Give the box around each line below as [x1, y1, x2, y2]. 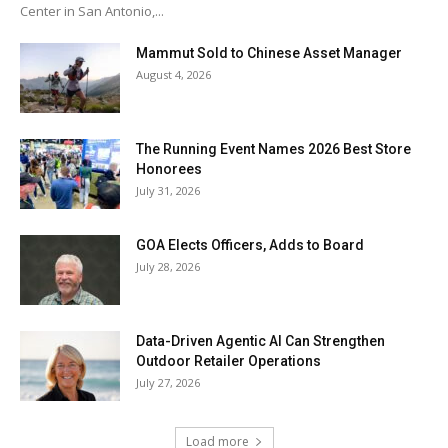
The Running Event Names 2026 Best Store [136, 141, 411, 158]
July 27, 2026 [136, 375, 200, 391]
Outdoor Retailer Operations [136, 353, 321, 370]
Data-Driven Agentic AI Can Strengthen [136, 333, 385, 350]
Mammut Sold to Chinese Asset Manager [136, 45, 402, 62]
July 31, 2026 [136, 183, 200, 199]
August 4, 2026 [136, 67, 211, 83]
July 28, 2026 [136, 259, 200, 275]
